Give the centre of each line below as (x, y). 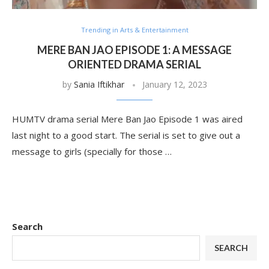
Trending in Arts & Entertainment (134, 30)
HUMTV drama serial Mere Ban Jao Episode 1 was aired (127, 119)
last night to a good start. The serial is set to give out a (126, 135)
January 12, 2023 (174, 84)
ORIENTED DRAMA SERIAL (134, 64)
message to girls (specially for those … (92, 151)
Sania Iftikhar (99, 84)
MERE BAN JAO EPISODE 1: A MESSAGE (134, 50)
